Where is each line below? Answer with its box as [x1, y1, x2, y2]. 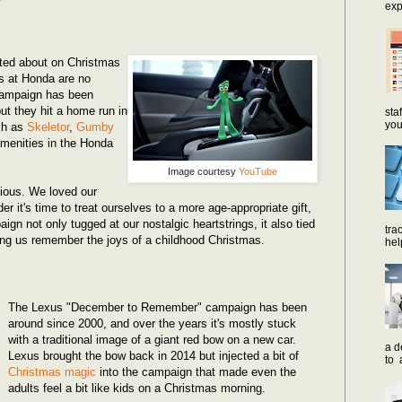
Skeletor [27, 119, 69, 134]
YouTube [239, 165, 277, 177]
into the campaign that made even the [96, 364, 297, 379]
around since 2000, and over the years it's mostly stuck [8, 316, 297, 330]
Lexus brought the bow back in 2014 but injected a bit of [8, 348, 300, 363]
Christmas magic [8, 364, 97, 379]
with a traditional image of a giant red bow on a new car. [8, 332, 297, 346]
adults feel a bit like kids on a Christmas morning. [8, 380, 267, 395]
